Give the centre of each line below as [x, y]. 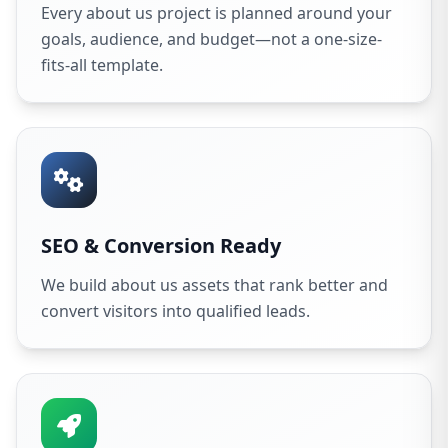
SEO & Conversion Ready [161, 246]
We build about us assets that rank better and [214, 285]
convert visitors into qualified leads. [175, 311]
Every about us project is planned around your [216, 13]
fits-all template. [102, 65]
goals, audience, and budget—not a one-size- [211, 39]
